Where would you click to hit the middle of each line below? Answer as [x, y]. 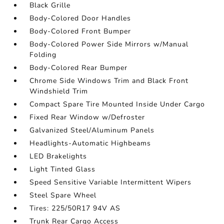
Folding [43, 55]
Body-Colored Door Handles [80, 18]
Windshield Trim [59, 91]
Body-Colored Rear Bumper [79, 68]
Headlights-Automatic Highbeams [90, 143]
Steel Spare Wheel [63, 195]
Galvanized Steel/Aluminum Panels [92, 130]
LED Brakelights [58, 156]
